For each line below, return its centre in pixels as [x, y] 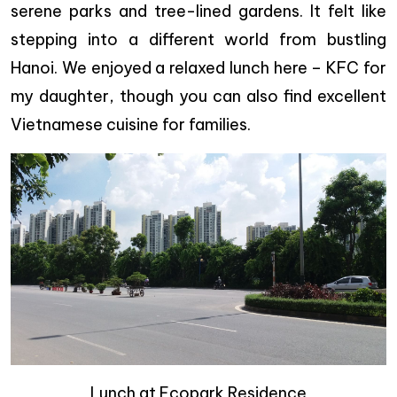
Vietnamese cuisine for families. [131, 125]
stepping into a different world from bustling [198, 39]
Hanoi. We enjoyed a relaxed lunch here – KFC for [198, 68]
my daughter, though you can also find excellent [198, 96]
